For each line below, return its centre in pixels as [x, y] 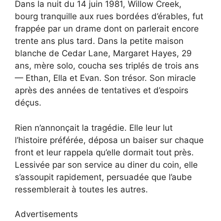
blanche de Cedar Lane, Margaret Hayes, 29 [103, 54]
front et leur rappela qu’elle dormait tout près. [104, 152]
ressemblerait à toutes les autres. [81, 189]
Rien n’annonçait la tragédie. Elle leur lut [94, 128]
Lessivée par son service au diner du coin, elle [106, 165]
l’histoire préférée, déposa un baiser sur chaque [109, 140]
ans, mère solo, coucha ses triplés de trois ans [107, 66]
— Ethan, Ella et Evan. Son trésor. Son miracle [105, 78]
